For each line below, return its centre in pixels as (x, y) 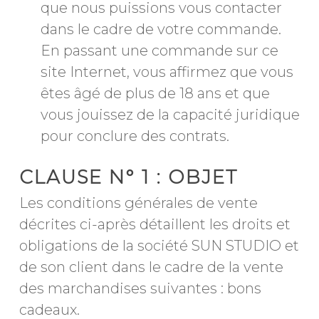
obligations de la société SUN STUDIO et (159, 246)
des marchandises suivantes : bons (140, 288)
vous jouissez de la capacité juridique (170, 115)
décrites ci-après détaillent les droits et (155, 224)
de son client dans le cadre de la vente (151, 267)
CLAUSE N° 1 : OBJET (128, 177)
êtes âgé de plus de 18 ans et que (155, 93)
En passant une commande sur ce (159, 51)
